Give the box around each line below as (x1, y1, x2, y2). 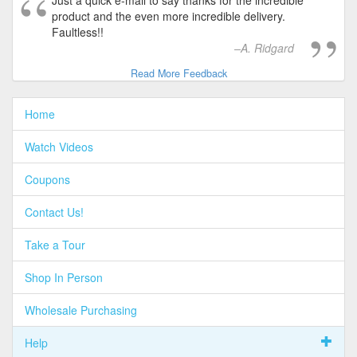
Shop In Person (25, 269, 103, 286)
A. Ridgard (241, 40, 294, 57)
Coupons (25, 171, 70, 188)
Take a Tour (25, 237, 85, 253)
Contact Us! (25, 204, 84, 221)
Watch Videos (25, 139, 93, 155)
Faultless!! (52, 24, 104, 41)
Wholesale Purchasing (25, 302, 137, 319)
